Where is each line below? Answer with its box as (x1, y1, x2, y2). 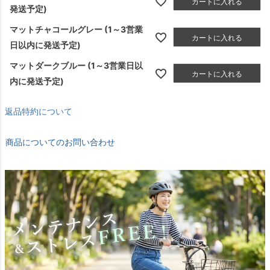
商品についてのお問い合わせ (5, 136, 115, 147)
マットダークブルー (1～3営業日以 (10, 60, 143, 71)
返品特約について (5, 105, 72, 116)
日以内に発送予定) (10, 39, 81, 50)
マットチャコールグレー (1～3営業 (10, 24, 143, 34)
